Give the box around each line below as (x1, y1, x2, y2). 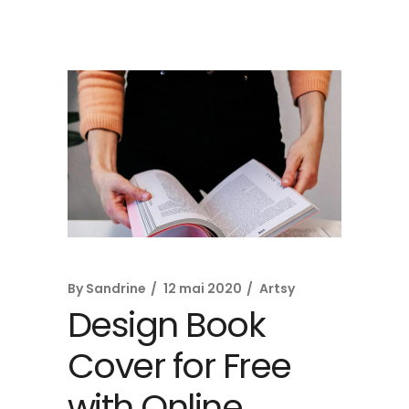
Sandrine (86, 279, 146, 299)
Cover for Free (68, 341, 291, 391)
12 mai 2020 (163, 279, 242, 299)
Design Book (68, 300, 266, 350)
